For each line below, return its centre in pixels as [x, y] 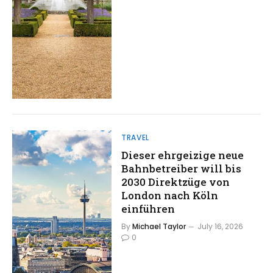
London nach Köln [170, 196]
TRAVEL [135, 138]
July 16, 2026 [221, 227]
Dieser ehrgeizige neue [183, 155]
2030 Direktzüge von [176, 182]
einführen [148, 209]
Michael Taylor [159, 227]
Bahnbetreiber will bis [182, 169]
